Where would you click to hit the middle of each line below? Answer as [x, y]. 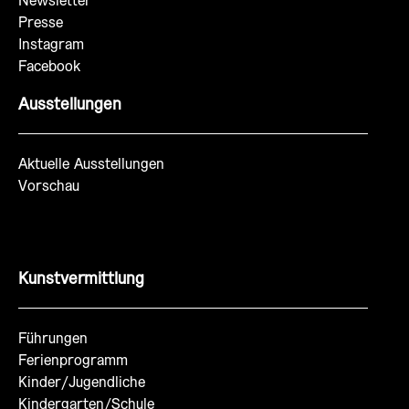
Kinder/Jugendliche [82, 383]
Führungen [53, 339]
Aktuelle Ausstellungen [91, 164]
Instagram [51, 45]
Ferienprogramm [73, 361]
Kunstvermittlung [81, 279]
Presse [41, 23]
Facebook [49, 67]
